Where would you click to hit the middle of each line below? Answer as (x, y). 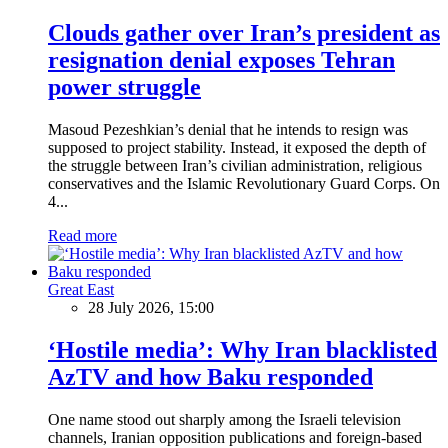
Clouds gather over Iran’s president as (244, 32)
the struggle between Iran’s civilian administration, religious (235, 165)
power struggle (124, 86)
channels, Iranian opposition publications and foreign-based (235, 437)
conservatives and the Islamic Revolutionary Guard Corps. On (244, 183)
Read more (82, 235)
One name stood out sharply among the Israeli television (224, 419)
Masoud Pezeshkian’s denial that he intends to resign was (228, 129)
